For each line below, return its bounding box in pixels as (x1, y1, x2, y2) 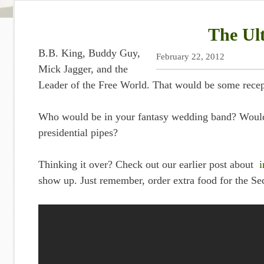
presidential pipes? (38, 127, 118, 138)
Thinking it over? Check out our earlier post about (38, 159, 259, 170)
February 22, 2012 (156, 51, 225, 61)
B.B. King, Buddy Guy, (38, 47, 140, 59)
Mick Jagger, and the (38, 63, 128, 75)
